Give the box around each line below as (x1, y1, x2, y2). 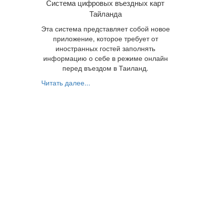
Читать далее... (41, 78, 90, 88)
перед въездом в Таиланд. (62, 63, 149, 73)
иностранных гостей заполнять (55, 43, 156, 54)
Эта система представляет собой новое (41, 24, 170, 34)
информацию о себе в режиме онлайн (43, 53, 168, 63)
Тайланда (89, 8, 122, 19)
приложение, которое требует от (53, 33, 158, 44)
